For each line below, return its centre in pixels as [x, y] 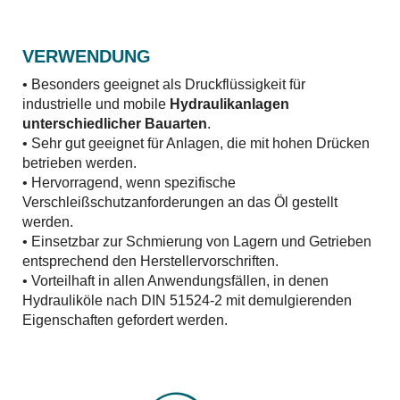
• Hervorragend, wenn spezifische [129, 183]
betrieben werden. [79, 163]
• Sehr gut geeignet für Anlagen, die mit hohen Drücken [196, 143]
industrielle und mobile [96, 104]
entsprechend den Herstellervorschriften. [150, 261]
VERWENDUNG [87, 56]
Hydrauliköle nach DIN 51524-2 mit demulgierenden [187, 300]
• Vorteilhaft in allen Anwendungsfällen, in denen [175, 281]
